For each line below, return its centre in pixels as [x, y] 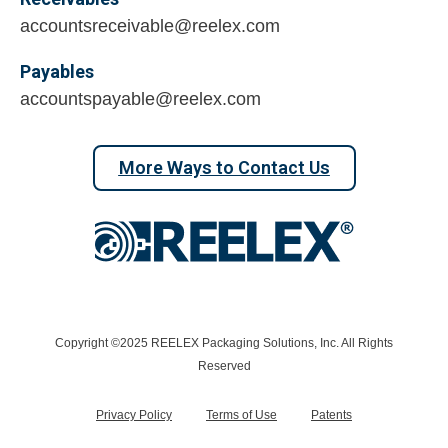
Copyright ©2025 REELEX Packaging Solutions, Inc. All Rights [224, 343]
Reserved [224, 366]
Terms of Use [241, 415]
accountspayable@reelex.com [140, 98]
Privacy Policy [134, 415]
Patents [331, 415]
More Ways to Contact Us [224, 168]
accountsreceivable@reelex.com [150, 26]
